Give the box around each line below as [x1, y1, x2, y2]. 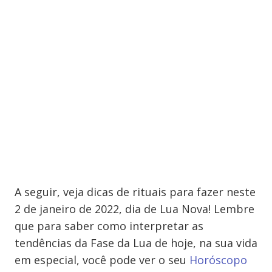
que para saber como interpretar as [15, 219, 203, 233]
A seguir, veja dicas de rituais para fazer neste [15, 185, 256, 199]
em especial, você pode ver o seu [15, 253, 189, 267]
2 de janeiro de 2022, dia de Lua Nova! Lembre [15, 202, 254, 216]
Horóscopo [189, 253, 247, 267]
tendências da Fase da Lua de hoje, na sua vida [15, 236, 257, 250]
